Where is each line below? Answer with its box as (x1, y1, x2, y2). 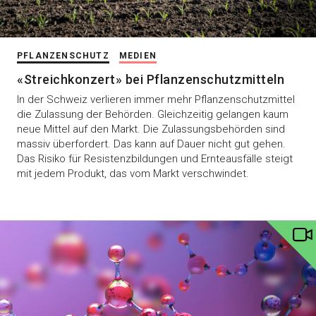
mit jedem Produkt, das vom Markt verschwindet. (17, 166, 249, 180)
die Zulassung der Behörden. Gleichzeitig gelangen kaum (17, 107, 288, 121)
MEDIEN (119, 50, 157, 61)
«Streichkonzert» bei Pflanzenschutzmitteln (17, 71, 284, 87)
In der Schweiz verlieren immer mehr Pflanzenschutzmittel (17, 92, 295, 106)
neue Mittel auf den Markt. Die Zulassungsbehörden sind (17, 122, 285, 135)
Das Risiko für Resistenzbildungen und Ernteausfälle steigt (17, 152, 293, 165)
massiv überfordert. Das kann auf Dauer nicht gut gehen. (17, 137, 286, 150)
